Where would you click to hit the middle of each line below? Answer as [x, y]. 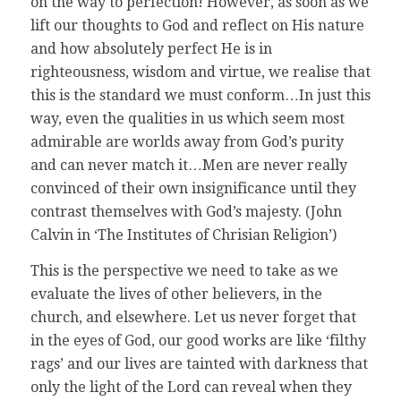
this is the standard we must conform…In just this [200, 95]
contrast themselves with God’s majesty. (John [186, 211]
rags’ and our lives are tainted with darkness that [199, 363]
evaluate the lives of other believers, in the [176, 294]
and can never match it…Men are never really [188, 165]
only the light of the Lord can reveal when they [191, 387]
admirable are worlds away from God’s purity [187, 141]
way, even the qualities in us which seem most [187, 118]
